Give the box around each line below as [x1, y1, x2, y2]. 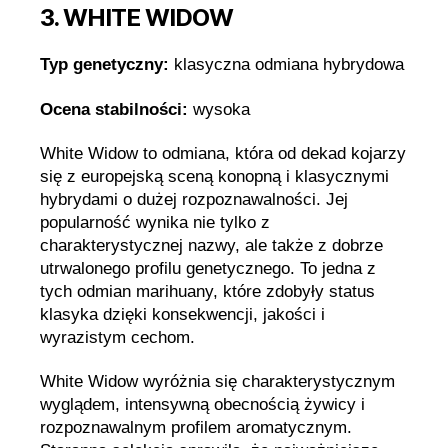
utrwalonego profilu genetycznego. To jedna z [40, 258, 376, 278]
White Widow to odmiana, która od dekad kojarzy [40, 143, 406, 163]
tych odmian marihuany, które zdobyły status [40, 281, 375, 301]
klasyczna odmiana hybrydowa [169, 55, 404, 75]
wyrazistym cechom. [40, 327, 195, 347]
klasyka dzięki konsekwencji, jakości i [40, 304, 325, 324]
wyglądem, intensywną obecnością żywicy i [40, 395, 365, 414]
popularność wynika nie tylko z [40, 212, 270, 232]
